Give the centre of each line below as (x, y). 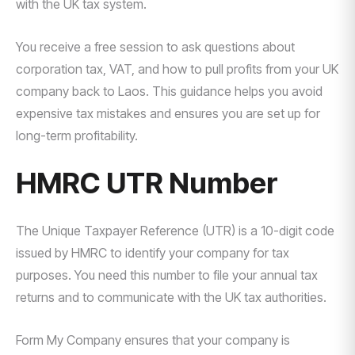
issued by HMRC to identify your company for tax (153, 253)
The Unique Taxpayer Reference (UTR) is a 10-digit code (175, 231)
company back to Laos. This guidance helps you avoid (169, 91)
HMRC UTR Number (147, 183)
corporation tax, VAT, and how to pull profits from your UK (177, 69)
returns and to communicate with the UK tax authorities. (171, 297)
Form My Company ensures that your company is (153, 340)
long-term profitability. (77, 136)
